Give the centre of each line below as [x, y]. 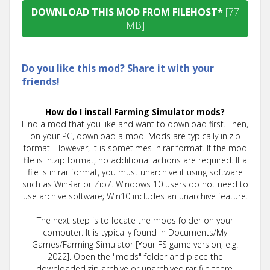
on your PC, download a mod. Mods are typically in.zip [135, 136]
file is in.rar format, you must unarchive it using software [135, 172]
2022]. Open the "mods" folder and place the [135, 256]
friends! [41, 81]
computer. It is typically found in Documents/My [135, 232]
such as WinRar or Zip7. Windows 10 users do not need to [135, 184]
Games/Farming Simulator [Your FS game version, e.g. [135, 244]
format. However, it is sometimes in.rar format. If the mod [135, 148]
